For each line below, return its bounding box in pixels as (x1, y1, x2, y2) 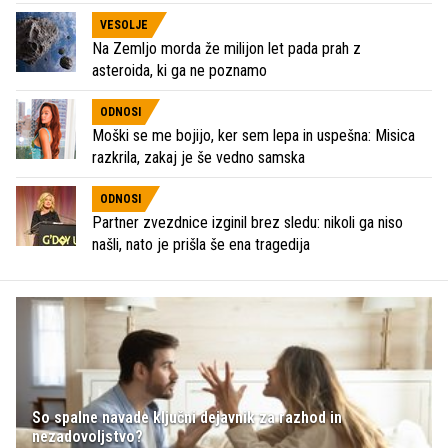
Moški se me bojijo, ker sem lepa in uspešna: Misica (92, 126, 415, 146)
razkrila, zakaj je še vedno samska (92, 148, 305, 168)
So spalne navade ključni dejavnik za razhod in (32, 408, 342, 428)
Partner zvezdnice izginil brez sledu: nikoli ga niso (92, 213, 403, 233)
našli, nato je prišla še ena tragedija (92, 235, 310, 255)
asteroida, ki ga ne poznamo (92, 61, 267, 81)
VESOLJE (100, 18, 148, 33)
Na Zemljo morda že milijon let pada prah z (92, 39, 361, 59)
